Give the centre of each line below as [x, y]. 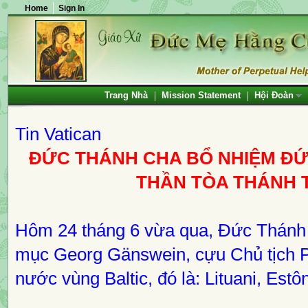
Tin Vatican [58, 134]
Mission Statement [201, 95]
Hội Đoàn [278, 95]
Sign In [71, 8]
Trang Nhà [126, 95]
